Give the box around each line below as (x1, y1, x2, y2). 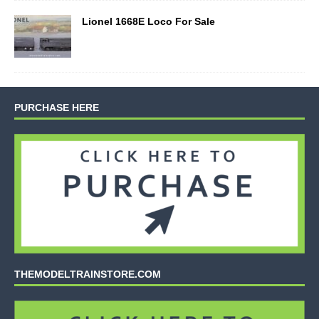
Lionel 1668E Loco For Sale (82, 15, 215, 27)
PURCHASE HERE (14, 101, 99, 113)
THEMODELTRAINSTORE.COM (14, 268, 161, 280)
